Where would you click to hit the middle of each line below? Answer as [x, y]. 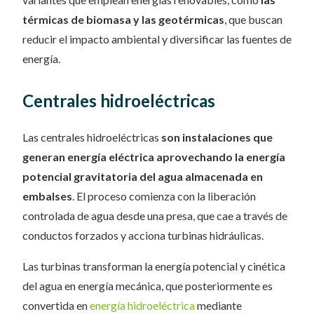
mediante [218, 305]
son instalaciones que [217, 137]
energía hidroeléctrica [142, 305]
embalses [47, 196]
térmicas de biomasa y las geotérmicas [123, 19]
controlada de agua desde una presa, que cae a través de [155, 216]
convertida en [56, 305]
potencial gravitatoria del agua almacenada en [143, 176]
